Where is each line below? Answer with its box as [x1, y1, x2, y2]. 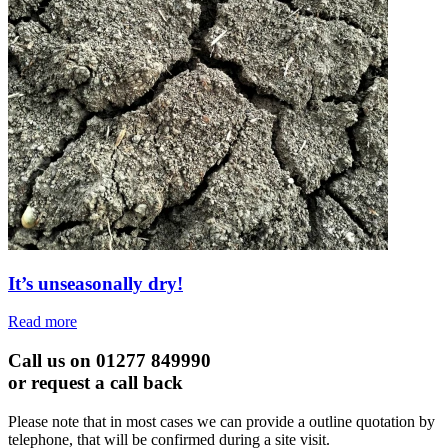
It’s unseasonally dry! [8, 272, 183, 294]
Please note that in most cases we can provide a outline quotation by [8, 412, 435, 430]
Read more [8, 313, 77, 331]
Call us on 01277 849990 [8, 350, 211, 372]
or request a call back [8, 372, 188, 394]
